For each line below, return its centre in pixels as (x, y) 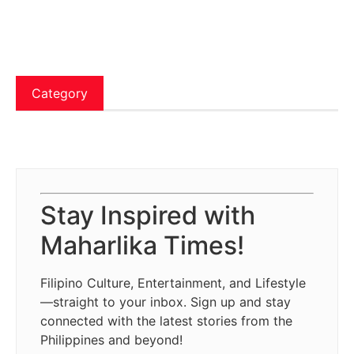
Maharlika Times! (142, 245)
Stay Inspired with (148, 215)
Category (60, 94)
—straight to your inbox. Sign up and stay (166, 301)
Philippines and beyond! (111, 339)
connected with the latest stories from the (166, 320)
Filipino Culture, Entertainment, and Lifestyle (173, 282)
